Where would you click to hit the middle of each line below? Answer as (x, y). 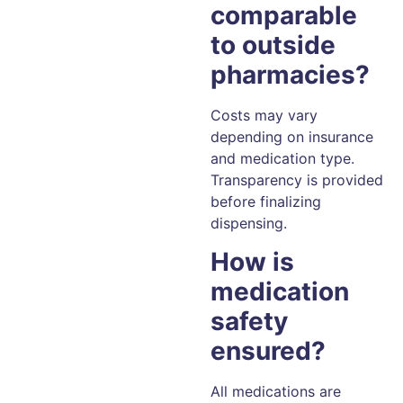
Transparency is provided (297, 180)
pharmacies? (290, 75)
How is (252, 261)
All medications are (276, 391)
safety (249, 321)
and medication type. (282, 159)
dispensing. (249, 224)
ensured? (268, 350)
